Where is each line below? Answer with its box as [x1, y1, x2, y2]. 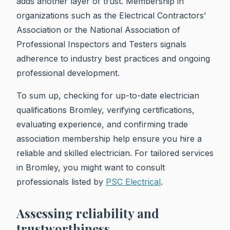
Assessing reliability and [16, 204, 159, 221]
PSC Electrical [106, 176, 161, 187]
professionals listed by [16, 176, 106, 187]
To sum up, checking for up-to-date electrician [16, 90, 199, 101]
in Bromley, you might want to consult [16, 162, 165, 172]
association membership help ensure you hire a [16, 133, 202, 144]
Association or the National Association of [16, 24, 180, 35]
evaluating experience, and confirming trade [16, 119, 188, 129]
